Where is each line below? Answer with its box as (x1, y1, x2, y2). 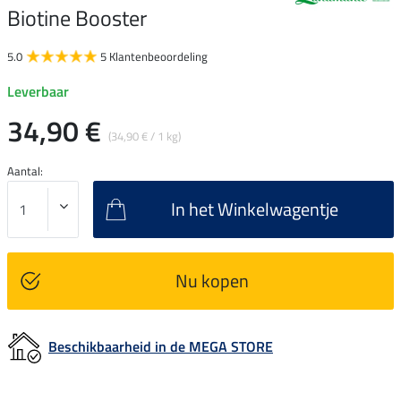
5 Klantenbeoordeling (100, 47, 208, 66)
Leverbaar (7, 81, 69, 103)
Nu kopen (175, 267, 249, 295)
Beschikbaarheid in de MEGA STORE (48, 335, 273, 357)
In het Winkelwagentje (171, 195, 338, 224)
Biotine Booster (7, 2, 147, 35)
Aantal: (7, 162, 43, 181)
